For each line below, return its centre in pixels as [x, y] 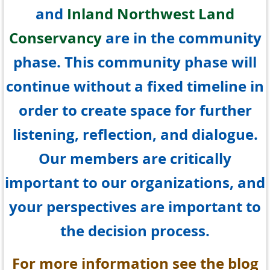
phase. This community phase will [135, 62]
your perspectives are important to [135, 207]
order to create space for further [135, 111]
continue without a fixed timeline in [135, 86]
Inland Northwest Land [151, 14]
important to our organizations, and [135, 183]
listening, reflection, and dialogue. [135, 135]
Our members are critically [135, 159]
